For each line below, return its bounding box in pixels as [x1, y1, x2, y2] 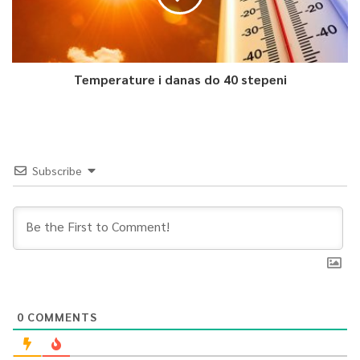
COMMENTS [24, 309, 97, 325]
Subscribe [32, 163, 82, 178]
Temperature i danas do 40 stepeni [73, 71, 287, 88]
